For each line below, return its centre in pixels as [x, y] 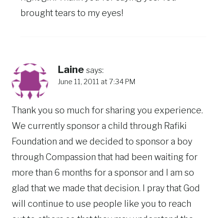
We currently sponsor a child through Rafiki [99, 126]
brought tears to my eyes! [72, 13]
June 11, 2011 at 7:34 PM [97, 82]
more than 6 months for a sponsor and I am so [103, 173]
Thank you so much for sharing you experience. [107, 110]
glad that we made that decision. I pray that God [106, 188]
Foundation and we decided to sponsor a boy [102, 142]
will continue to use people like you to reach [101, 204]
